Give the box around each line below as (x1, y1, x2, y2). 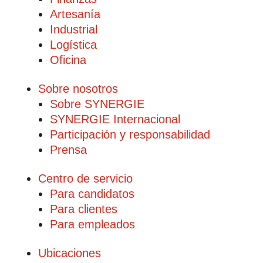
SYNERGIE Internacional (49, 113, 180, 126)
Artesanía (49, 8, 100, 21)
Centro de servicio (38, 172, 133, 185)
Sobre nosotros (38, 82, 118, 95)
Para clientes (49, 203, 117, 215)
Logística (49, 38, 97, 51)
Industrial (49, 23, 97, 36)
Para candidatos (49, 187, 134, 200)
